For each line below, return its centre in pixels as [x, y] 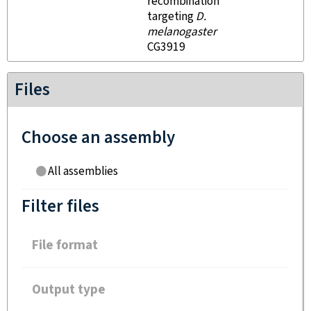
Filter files [60, 207]
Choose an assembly [98, 138]
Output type [69, 290]
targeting [171, 17]
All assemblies [83, 171]
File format [65, 245]
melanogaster [182, 32]
